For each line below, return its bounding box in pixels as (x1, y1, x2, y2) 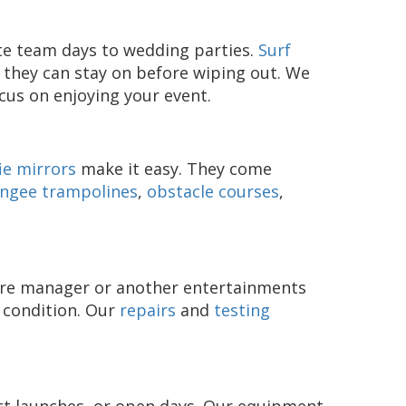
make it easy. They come (76, 158, 272, 180)
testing (214, 299, 270, 322)
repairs (120, 299, 176, 322)
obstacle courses (147, 180, 279, 203)
